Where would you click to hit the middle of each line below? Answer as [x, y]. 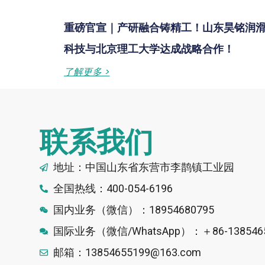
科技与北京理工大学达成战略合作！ [149, 49]
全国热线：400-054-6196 [113, 189]
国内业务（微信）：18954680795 [133, 210]
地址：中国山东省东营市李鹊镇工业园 [143, 167]
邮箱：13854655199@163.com [127, 253]
